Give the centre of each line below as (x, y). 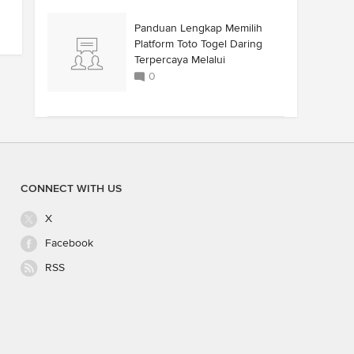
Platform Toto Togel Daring (198, 44)
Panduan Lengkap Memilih (198, 28)
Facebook (69, 243)
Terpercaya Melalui (180, 60)
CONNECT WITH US (71, 188)
